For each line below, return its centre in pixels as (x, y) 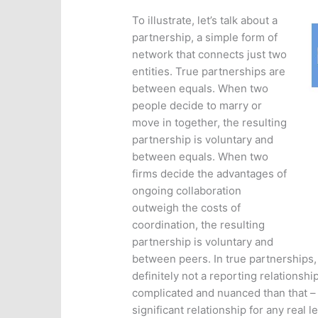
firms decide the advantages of (210, 174)
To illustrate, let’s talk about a (205, 21)
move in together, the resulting (210, 123)
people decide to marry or (197, 106)
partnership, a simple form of (205, 38)
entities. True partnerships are (209, 72)
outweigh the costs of (187, 208)
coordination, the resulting (199, 225)
